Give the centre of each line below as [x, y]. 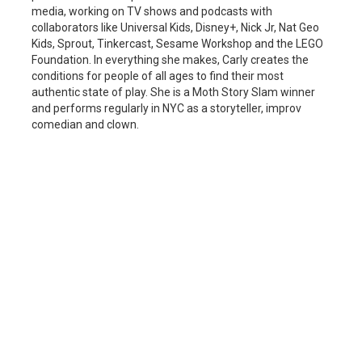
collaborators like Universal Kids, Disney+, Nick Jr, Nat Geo [175, 28]
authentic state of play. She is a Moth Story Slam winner [173, 93]
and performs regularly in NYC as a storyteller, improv [166, 109]
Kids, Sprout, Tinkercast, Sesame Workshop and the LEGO [177, 44]
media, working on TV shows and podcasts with [152, 12]
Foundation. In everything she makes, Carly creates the [170, 60]
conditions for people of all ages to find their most [158, 76]
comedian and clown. [85, 125]
